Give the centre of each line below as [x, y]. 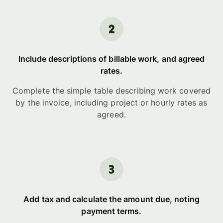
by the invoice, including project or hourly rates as [111, 102]
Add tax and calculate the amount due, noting [111, 199]
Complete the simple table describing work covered [111, 90]
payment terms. [111, 211]
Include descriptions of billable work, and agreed [111, 58]
